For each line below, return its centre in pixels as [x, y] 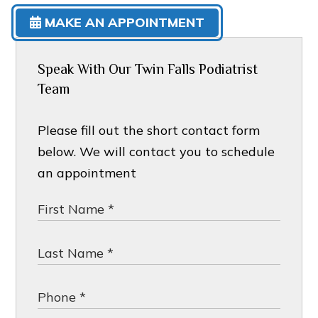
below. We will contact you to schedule [157, 152]
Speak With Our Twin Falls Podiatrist [148, 69]
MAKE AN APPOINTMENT [125, 23]
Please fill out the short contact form [149, 131]
